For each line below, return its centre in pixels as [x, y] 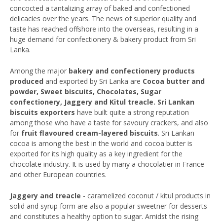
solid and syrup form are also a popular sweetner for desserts [109, 206]
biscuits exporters [42, 112]
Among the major [38, 71]
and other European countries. [58, 175]
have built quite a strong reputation [132, 112]
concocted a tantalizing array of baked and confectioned [100, 8]
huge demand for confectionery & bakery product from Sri [103, 39]
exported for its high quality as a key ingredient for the [96, 154]
